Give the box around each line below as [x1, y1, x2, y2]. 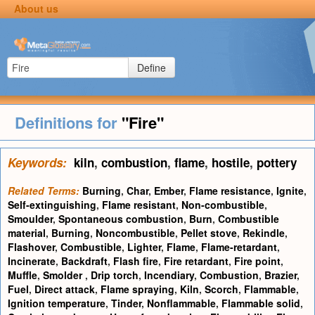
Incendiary [144, 268, 194, 282]
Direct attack [34, 282, 95, 296]
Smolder [43, 268, 85, 282]
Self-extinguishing [8, 198, 96, 212]
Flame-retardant [201, 240, 277, 254]
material [8, 226, 46, 240]
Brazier [264, 268, 297, 282]
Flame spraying [101, 282, 174, 296]
